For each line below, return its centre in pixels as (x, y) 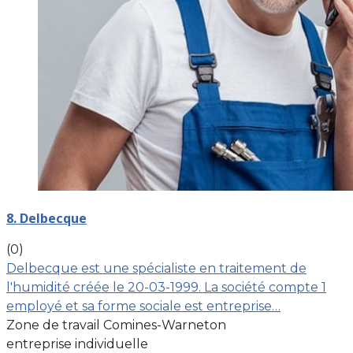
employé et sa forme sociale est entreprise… (143, 306)
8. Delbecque (46, 218)
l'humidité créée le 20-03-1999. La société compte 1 (166, 287)
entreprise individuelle (77, 344)
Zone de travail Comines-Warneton (116, 325)
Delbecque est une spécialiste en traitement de (156, 268)
